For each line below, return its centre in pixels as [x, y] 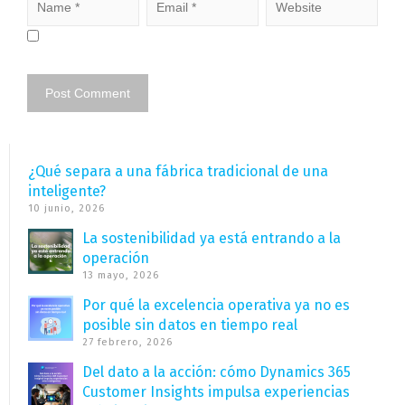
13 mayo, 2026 [121, 276]
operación [116, 259]
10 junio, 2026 [66, 209]
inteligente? [67, 192]
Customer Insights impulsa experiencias [216, 392]
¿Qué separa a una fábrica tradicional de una [178, 172]
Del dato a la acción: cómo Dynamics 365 [217, 372]
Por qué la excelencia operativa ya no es [216, 306]
